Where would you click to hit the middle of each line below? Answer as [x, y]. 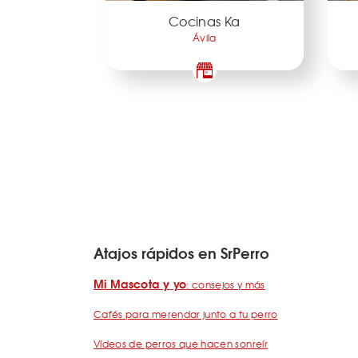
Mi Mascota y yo [140, 284]
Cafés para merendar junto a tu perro [186, 314]
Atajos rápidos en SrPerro [181, 253]
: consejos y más [226, 285]
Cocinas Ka [205, 20]
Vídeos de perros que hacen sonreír [181, 344]
